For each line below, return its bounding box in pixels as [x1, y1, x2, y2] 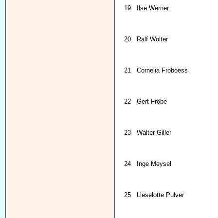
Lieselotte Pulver [137, 191, 184, 199]
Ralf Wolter [137, 36, 168, 43]
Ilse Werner [137, 4, 169, 12]
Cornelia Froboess [137, 67, 188, 74]
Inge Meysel [137, 160, 172, 168]
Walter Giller [137, 129, 172, 137]
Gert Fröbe [137, 98, 167, 106]
